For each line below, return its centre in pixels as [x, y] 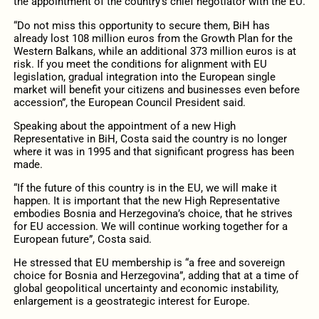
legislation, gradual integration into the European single [144, 77]
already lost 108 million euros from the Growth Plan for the [153, 38]
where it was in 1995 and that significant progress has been [153, 151]
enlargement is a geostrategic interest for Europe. [131, 302]
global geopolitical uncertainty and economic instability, [146, 289]
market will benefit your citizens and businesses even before [156, 89]
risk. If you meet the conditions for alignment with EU [140, 64]
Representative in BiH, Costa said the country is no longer [150, 138]
